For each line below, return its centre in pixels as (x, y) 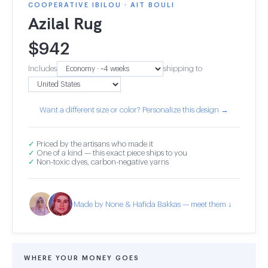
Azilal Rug (65, 23)
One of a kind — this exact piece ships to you (111, 153)
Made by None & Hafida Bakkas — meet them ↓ (153, 204)
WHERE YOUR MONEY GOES (82, 258)
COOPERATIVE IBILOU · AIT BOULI (101, 5)
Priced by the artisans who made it (94, 144)
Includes (42, 68)
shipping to (183, 68)
